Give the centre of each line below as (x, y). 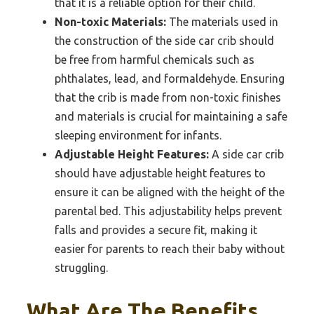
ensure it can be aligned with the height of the (170, 192)
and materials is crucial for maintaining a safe (171, 117)
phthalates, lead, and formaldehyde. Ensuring (170, 79)
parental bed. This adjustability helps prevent (168, 211)
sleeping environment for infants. (138, 136)
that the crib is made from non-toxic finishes (168, 98)
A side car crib (246, 155)
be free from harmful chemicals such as (155, 60)
